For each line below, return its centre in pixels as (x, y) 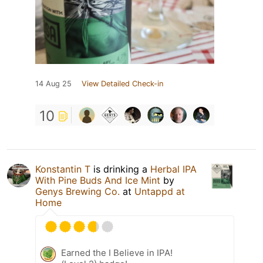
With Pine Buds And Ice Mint (98, 180)
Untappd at (160, 191)
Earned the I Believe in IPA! (117, 252)
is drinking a (120, 169)
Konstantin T (63, 169)
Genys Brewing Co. (77, 191)
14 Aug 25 (53, 83)
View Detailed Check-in (122, 83)
